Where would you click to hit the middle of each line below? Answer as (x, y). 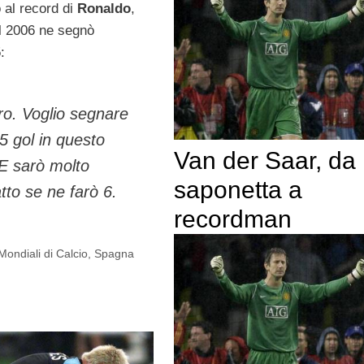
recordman (232, 219)
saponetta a (238, 189)
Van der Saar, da (264, 160)
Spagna (115, 254)
